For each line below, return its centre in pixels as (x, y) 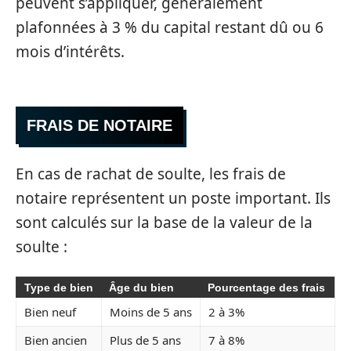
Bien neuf (50, 312)
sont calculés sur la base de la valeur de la (164, 222)
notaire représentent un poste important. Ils (173, 198)
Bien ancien (56, 340)
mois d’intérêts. (70, 51)
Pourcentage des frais (266, 288)
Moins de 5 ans (151, 312)
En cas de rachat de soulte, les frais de (151, 174)
